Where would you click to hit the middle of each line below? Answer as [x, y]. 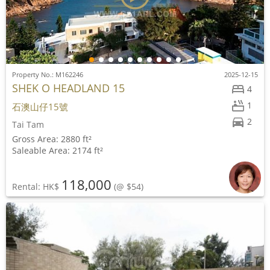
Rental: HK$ [37, 187]
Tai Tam [28, 124]
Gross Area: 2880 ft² [52, 139]
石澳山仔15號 [40, 107]
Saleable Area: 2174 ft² [58, 150]
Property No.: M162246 [48, 74]
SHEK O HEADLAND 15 [68, 88]
